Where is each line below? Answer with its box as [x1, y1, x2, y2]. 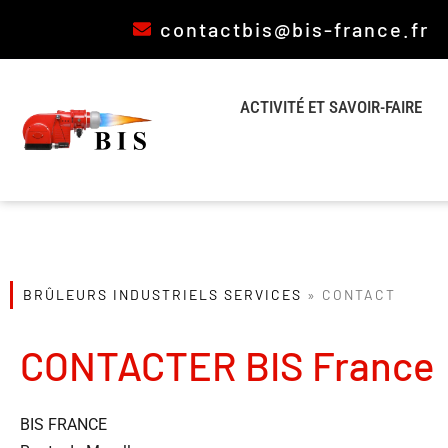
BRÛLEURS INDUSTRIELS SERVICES [23, 286, 302, 303]
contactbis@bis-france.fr [160, 17, 430, 41]
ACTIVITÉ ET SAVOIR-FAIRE [239, 97, 422, 117]
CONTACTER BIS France [20, 341, 434, 389]
